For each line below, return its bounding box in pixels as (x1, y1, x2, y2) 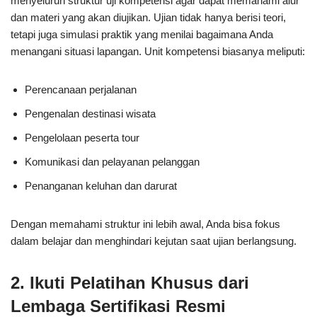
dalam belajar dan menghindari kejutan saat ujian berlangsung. (11, 235, 296, 247)
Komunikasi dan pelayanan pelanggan (25, 156, 200, 168)
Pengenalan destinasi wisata (25, 108, 156, 120)
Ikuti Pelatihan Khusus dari (30, 273, 249, 292)
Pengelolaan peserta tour (25, 132, 139, 144)
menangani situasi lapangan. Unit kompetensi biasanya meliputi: (11, 45, 305, 57)
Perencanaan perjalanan (25, 83, 137, 96)
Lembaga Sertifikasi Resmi (11, 296, 226, 316)
